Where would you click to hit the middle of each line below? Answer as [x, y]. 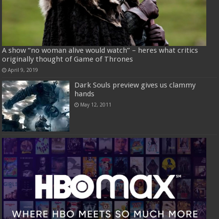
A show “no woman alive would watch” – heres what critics [100, 50]
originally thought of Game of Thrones [68, 59]
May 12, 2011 [96, 104]
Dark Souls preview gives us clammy [135, 85]
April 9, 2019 [23, 70]
